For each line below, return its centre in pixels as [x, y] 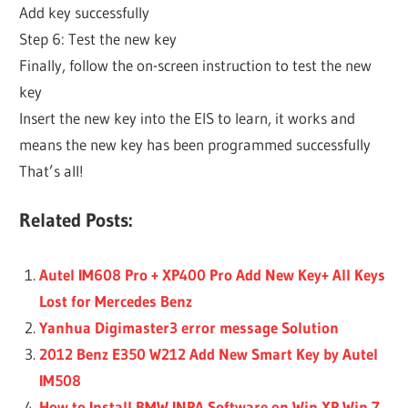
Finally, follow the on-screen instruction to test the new [196, 65]
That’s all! [52, 170]
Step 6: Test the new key [98, 38]
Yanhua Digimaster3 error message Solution [189, 327]
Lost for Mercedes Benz [115, 301]
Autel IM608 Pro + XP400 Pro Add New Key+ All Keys [212, 274]
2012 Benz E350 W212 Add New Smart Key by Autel [208, 353]
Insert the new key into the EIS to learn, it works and [188, 117]
